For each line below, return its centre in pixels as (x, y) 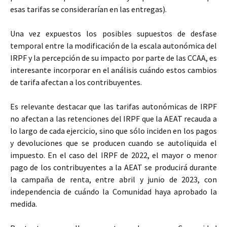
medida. (24, 204)
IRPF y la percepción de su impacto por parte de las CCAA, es (113, 58)
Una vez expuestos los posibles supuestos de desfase (113, 33)
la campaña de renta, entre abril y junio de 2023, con (113, 179)
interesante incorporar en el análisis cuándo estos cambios (113, 70)
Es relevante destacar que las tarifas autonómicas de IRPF (113, 106)
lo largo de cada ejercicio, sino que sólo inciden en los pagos (113, 131)
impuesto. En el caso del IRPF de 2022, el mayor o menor (113, 155)
